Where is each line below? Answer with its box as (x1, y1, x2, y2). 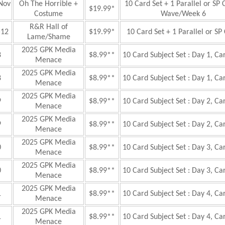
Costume (34, 10, 63, 18)
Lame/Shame (27, 33, 70, 41)
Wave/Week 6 (160, 10, 206, 18)
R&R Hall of (29, 23, 68, 31)
